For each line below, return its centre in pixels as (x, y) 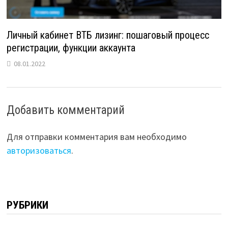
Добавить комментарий (65, 110)
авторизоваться (39, 151)
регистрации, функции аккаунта (71, 48)
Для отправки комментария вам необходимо (96, 137)
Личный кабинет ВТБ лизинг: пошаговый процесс (108, 35)
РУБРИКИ (27, 205)
